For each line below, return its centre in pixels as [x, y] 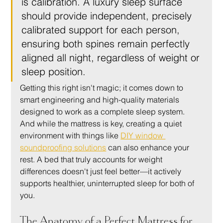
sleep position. [54, 71]
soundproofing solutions [63, 147]
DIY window [143, 135]
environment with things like [70, 135]
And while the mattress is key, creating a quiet [102, 123]
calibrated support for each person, [102, 29]
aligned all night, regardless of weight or [112, 57]
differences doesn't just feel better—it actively [102, 171]
